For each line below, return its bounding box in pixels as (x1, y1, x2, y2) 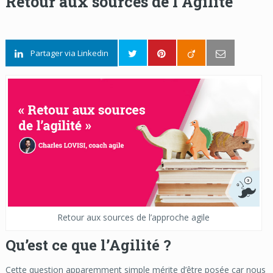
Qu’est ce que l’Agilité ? (5, 235, 171, 255)
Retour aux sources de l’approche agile (57, 211, 210, 224)
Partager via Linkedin (30, 48, 108, 58)
